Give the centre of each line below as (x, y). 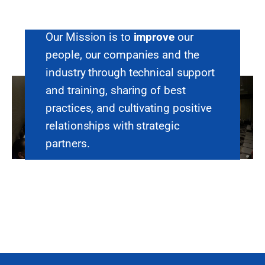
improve (154, 37)
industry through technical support (130, 73)
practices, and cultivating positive (129, 108)
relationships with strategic (113, 126)
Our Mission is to (90, 37)
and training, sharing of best (116, 91)
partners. (68, 144)
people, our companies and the (122, 55)
